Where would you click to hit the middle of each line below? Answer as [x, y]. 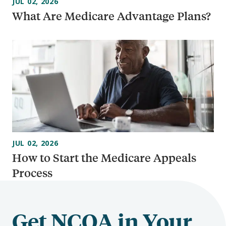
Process [32, 173]
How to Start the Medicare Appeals [104, 158]
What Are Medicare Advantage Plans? [111, 16]
